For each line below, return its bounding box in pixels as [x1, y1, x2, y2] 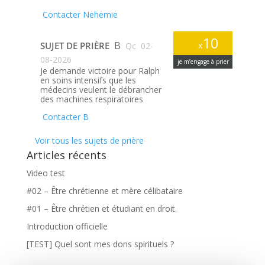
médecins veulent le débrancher [40, 83, 161, 95]
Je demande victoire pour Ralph [40, 64, 160, 76]
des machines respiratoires [40, 93, 143, 105]
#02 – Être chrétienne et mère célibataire [26, 185, 183, 196]
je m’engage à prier [177, 57, 229, 66]
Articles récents [26, 147, 106, 162]
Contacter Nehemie [40, 8, 118, 20]
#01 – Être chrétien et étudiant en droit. [26, 202, 177, 214]
